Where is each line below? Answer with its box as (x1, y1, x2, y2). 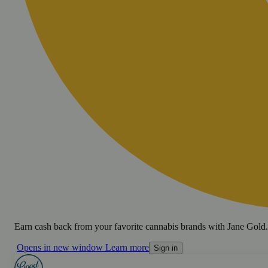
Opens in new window (17, 242, 103, 252)
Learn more (105, 242, 149, 252)
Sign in (154, 243, 178, 252)
